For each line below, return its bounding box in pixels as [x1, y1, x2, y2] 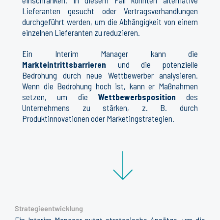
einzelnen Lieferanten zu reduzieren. [22, 27, 140, 38]
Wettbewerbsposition [98, 91, 176, 102]
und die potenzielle [106, 59, 198, 69]
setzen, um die [22, 91, 98, 102]
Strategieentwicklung [15, 204, 83, 213]
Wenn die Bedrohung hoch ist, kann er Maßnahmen [22, 81, 198, 91]
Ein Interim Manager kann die [22, 48, 198, 58]
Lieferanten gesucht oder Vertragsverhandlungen [22, 6, 198, 16]
